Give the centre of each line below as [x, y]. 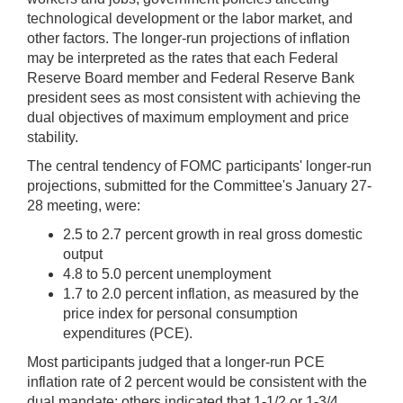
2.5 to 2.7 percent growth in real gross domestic [213, 234]
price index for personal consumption [180, 313]
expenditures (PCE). [128, 333]
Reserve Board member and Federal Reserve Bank [191, 77]
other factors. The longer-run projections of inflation [188, 38]
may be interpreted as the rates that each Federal [183, 58]
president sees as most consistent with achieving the [194, 97]
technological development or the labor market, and [190, 18]
